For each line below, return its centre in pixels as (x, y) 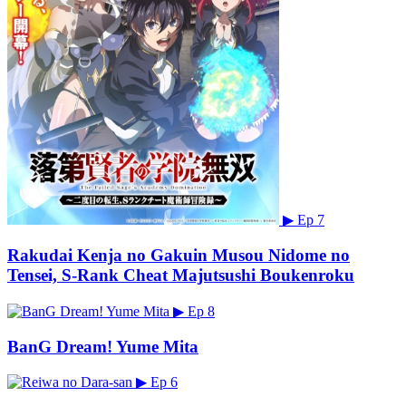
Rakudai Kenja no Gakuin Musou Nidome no (179, 256)
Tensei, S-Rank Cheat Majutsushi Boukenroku (181, 275)
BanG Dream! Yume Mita (103, 346)
